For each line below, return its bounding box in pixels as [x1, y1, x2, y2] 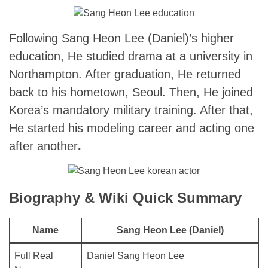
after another [9, 139, 78, 153]
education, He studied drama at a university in [9, 50, 252, 63]
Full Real [14, 251, 53, 261]
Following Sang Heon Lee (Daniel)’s [9, 32, 197, 45]
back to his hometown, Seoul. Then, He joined [9, 86, 253, 99]
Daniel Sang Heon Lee [87, 251, 184, 261]
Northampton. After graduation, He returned [9, 68, 241, 81]
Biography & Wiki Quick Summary [9, 190, 242, 206]
